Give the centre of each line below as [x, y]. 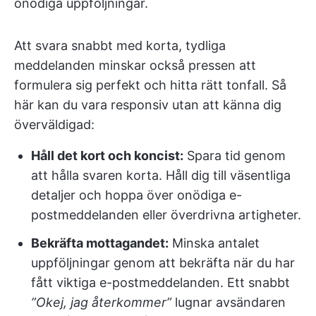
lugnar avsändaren [229, 303]
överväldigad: [54, 125]
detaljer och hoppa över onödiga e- [136, 195]
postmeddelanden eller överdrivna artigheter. [166, 215]
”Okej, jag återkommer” [101, 303]
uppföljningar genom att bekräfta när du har [163, 263]
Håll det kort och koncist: [107, 156]
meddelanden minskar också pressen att [135, 66]
